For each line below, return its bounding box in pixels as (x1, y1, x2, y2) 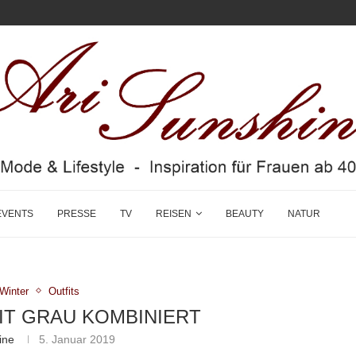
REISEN (156, 207, 192, 219)
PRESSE (57, 207, 96, 219)
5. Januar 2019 (39, 332, 116, 346)
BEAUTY (226, 207, 264, 219)
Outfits (48, 284, 80, 297)
